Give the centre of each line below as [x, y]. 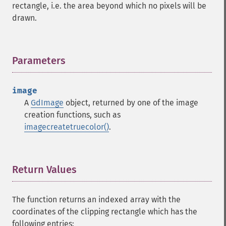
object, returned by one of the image [131, 103]
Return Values [44, 169]
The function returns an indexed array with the [96, 200]
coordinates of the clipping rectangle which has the [105, 212]
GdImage [47, 103]
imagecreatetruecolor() [67, 127]
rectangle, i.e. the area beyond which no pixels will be [109, 6]
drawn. [24, 18]
